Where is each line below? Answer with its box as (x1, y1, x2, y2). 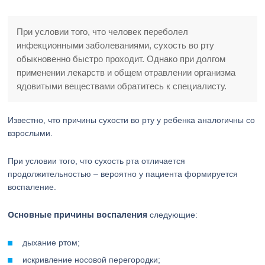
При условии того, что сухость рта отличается (8, 156, 186, 166)
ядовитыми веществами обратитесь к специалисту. (17, 81, 227, 91)
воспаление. (8, 182, 57, 192)
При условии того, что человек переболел (17, 27, 189, 37)
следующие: (147, 210, 198, 219)
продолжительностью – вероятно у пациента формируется (8, 169, 238, 179)
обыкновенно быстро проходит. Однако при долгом (17, 54, 226, 64)
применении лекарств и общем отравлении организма (17, 67, 236, 77)
